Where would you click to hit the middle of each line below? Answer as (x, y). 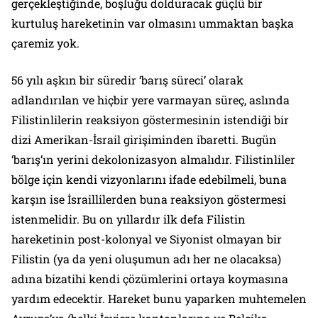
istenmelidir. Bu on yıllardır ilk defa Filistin (128, 219)
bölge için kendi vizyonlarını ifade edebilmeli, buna (149, 179)
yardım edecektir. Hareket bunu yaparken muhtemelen (159, 298)
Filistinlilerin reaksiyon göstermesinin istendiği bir (150, 119)
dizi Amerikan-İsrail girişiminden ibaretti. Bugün (144, 139)
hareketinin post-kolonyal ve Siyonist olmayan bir (147, 238)
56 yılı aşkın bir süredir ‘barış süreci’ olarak (127, 79)
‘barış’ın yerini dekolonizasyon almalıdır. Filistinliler (153, 159)
